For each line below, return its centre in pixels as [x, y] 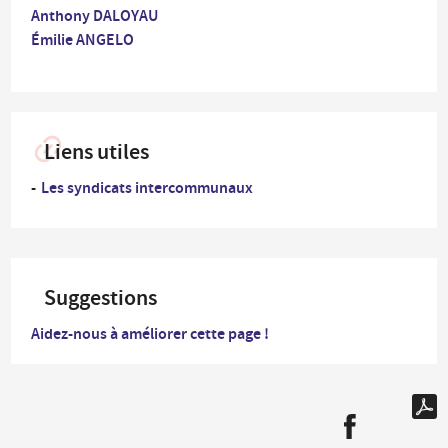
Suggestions [101, 297]
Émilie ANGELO [83, 39]
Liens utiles [97, 151]
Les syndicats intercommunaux [147, 187]
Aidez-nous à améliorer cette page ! [150, 333]
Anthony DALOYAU [95, 15]
